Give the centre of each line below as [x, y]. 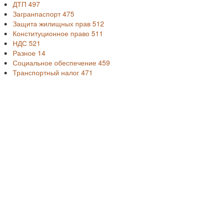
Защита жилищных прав [53, 23]
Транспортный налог [47, 72]
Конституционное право [52, 33]
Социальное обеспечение [55, 63]
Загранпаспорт [38, 14]
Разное [25, 53]
